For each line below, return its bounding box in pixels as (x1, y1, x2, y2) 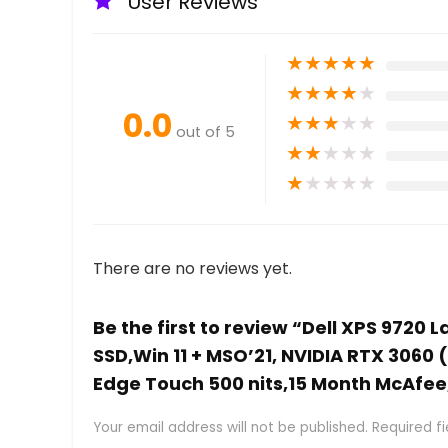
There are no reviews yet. (93, 256, 292, 280)
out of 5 (176, 121, 235, 142)
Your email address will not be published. (93, 417, 368, 437)
